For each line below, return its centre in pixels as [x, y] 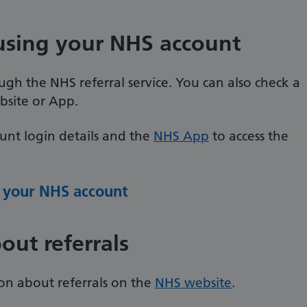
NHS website [193, 283]
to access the [249, 136]
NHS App [181, 136]
